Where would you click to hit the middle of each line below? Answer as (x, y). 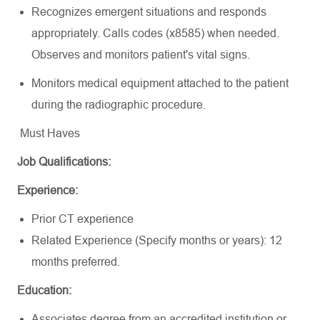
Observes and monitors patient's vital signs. (142, 55)
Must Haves (49, 133)
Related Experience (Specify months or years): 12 (157, 240)
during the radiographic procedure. (119, 105)
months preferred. (76, 262)
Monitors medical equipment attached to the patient (160, 83)
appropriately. (67, 33)
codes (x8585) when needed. (204, 33)
